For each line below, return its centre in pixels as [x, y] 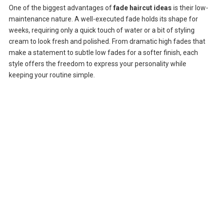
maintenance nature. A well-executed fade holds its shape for [103, 19]
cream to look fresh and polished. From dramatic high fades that [107, 42]
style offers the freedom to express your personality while [97, 64]
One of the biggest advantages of [61, 8]
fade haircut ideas [142, 8]
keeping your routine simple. [52, 75]
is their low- [190, 8]
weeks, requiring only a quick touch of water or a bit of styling [101, 30]
